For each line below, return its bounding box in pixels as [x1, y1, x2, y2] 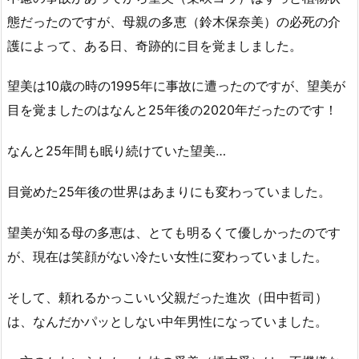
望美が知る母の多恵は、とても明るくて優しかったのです [7, 224, 341, 240]
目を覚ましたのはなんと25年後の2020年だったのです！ [7, 102, 337, 119]
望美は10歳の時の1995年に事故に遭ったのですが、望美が [7, 78, 345, 95]
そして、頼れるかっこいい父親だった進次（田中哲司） [7, 288, 328, 305]
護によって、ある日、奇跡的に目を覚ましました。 [7, 37, 302, 54]
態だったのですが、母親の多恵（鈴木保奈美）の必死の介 [7, 13, 341, 30]
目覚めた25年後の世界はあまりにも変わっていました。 [7, 183, 331, 200]
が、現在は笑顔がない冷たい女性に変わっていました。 [7, 248, 328, 264]
